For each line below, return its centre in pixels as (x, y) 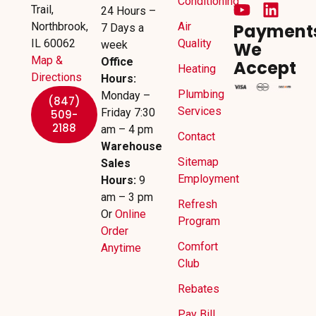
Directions (56, 77)
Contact (196, 136)
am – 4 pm (127, 129)
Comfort (197, 246)
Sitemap (198, 162)
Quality (194, 43)
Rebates (198, 288)
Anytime (121, 248)
